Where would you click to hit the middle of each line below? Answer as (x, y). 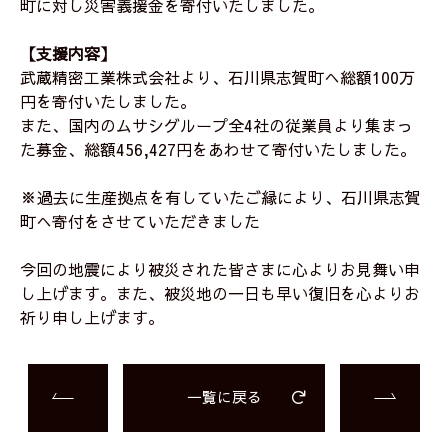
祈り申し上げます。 (92, 316)
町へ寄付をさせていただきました (140, 220)
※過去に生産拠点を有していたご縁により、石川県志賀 (220, 196)
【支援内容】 (68, 52)
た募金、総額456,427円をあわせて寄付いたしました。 (218, 148)
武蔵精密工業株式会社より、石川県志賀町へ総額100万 (217, 76)
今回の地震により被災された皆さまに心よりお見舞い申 (220, 268)
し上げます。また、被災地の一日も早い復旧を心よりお (220, 292)
